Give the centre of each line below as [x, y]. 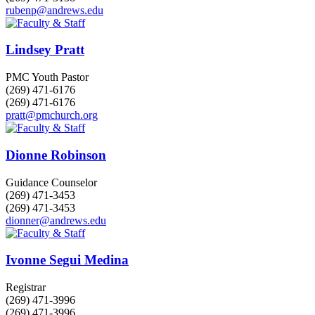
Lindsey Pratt [45, 50]
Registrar [26, 287]
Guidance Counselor [51, 182]
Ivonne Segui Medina [67, 260]
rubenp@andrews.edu [54, 10]
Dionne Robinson [56, 155]
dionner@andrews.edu [56, 220]
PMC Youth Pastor [47, 77]
